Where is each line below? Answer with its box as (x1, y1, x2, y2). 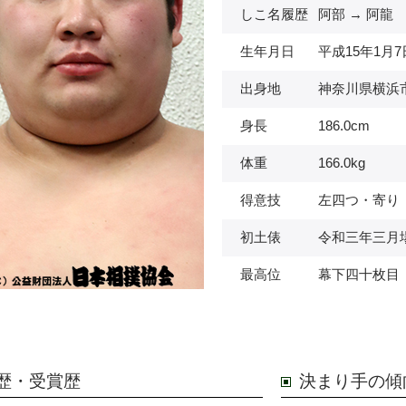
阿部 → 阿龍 (318, 7, 393, 22)
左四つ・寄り (318, 193, 400, 208)
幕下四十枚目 (318, 267, 400, 282)
